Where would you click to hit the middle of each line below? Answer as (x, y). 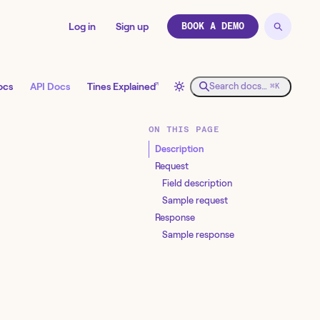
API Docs (50, 87)
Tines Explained (121, 87)
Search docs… (238, 86)
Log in (82, 26)
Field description (197, 183)
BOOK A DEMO (213, 26)
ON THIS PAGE (184, 129)
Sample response (198, 234)
